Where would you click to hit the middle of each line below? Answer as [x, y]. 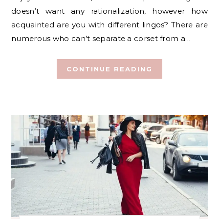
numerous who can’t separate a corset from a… [101, 38]
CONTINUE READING [109, 69]
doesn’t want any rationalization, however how [109, 11]
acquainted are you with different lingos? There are [109, 25]
